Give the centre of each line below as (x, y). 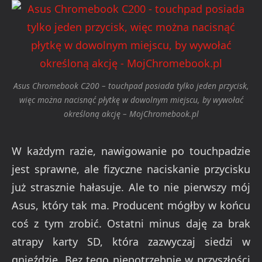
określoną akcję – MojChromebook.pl (131, 114)
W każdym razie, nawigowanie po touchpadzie (131, 151)
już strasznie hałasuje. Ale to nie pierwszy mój (131, 187)
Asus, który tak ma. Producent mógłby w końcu (131, 206)
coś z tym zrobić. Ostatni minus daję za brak (131, 224)
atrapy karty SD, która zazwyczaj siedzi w (131, 242)
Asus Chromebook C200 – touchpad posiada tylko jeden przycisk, (131, 86)
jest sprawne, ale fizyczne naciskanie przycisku (131, 169)
